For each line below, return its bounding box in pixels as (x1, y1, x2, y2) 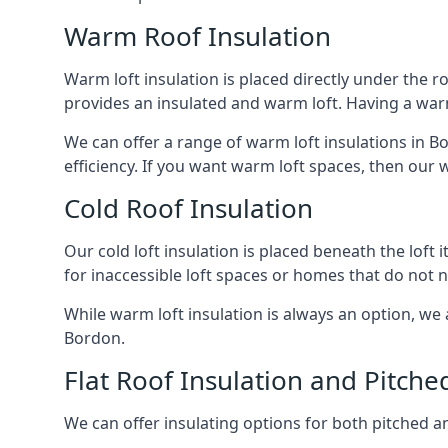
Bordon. (64, 327, 125, 349)
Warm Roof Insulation (64, 18, 331, 54)
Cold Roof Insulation (64, 190, 313, 226)
